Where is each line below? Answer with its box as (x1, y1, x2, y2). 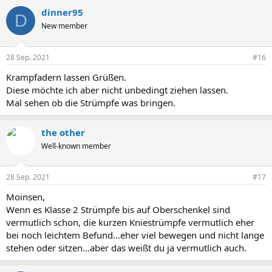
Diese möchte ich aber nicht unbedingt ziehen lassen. (6, 83, 228, 96)
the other (41, 126, 85, 138)
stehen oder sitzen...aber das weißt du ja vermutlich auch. (6, 242, 246, 254)
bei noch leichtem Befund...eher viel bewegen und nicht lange (6, 229, 264, 242)
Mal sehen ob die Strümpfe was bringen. (6, 96, 175, 109)
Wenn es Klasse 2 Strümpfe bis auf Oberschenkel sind (6, 203, 230, 216)
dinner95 (41, 6, 83, 19)
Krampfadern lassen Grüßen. (6, 70, 126, 83)
